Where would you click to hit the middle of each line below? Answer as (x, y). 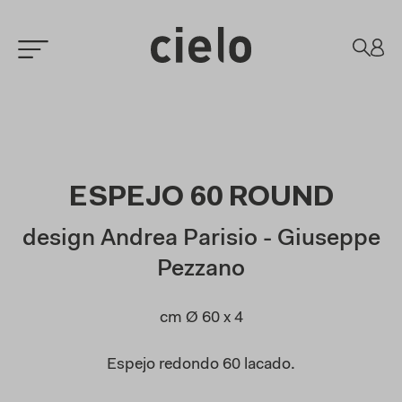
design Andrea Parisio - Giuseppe (201, 240)
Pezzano (201, 270)
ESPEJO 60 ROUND (201, 198)
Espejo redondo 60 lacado (199, 365)
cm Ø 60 (191, 319)
